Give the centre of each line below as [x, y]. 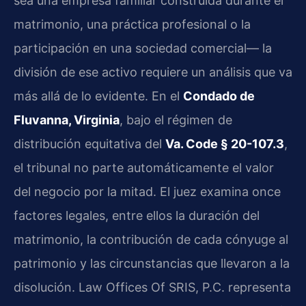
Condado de [219, 96]
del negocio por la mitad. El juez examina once [147, 192]
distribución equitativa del [89, 144]
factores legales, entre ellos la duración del [137, 216]
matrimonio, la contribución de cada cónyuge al [151, 240]
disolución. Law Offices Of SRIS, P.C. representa [152, 288]
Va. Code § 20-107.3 [225, 144]
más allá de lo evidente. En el [98, 96]
